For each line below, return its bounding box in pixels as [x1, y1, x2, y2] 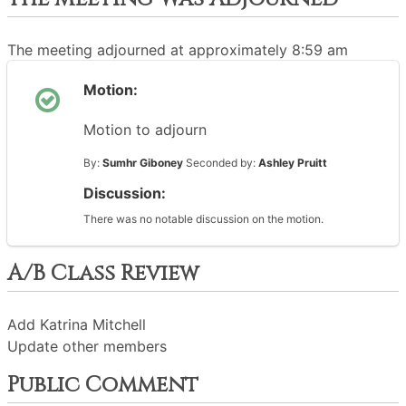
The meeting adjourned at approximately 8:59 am [7, 41, 348, 59]
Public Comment [7, 371, 198, 400]
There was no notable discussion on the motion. [83, 212, 324, 226]
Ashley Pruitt [258, 156, 327, 169]
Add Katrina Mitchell [7, 315, 146, 333]
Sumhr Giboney [102, 156, 183, 169]
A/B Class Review [7, 259, 199, 288]
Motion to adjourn [83, 121, 207, 139]
